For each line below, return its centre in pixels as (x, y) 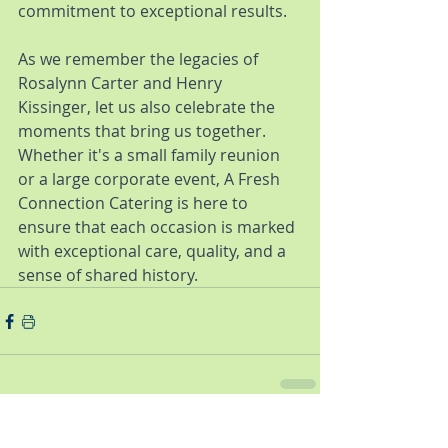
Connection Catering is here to (135, 203)
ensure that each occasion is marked (158, 227)
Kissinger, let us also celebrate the (148, 107)
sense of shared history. (108, 275)
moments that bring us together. (144, 131)
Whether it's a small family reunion (151, 155)
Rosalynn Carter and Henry (122, 83)
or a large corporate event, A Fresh (151, 179)
